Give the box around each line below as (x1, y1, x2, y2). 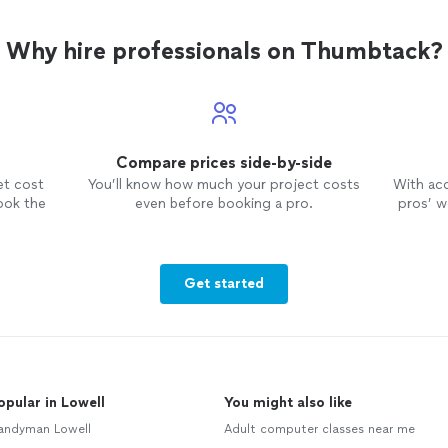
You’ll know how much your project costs (87, 176, 360, 193)
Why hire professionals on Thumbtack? (5, 36, 443, 65)
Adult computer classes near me (224, 422, 415, 436)
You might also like (224, 394, 352, 411)
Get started (184, 275, 264, 292)
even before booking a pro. (134, 195, 313, 212)
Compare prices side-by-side (115, 153, 332, 172)
